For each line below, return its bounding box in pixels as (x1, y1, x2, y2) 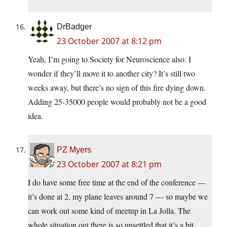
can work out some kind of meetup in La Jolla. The (28, 205, 191, 216)
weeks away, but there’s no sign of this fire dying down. (28, 82, 206, 93)
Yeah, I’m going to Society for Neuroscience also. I (28, 54, 191, 65)
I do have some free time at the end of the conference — (28, 177, 206, 188)
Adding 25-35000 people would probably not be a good (28, 96, 206, 107)
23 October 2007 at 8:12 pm (57, 35, 162, 47)
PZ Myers (57, 145, 91, 155)
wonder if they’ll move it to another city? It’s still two (28, 68, 195, 79)
